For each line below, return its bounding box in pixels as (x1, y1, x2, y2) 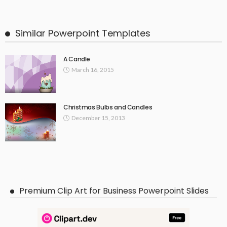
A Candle (63, 54, 91, 63)
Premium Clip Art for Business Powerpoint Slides (19, 184, 209, 197)
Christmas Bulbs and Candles (63, 102, 153, 111)
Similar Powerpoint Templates (15, 26, 150, 40)
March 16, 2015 (71, 65, 114, 73)
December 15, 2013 (71, 113, 125, 122)
